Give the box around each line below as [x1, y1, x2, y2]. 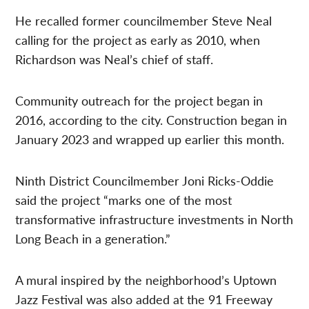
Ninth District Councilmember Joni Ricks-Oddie [15, 171, 275, 189]
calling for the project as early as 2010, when [15, 30, 261, 48]
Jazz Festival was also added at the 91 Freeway [15, 290, 273, 308]
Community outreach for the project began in [15, 91, 263, 109]
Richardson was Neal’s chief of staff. [15, 50, 214, 68]
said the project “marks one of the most [15, 190, 232, 208]
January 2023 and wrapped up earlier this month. [15, 130, 285, 148]
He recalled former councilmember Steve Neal [15, 11, 272, 29]
